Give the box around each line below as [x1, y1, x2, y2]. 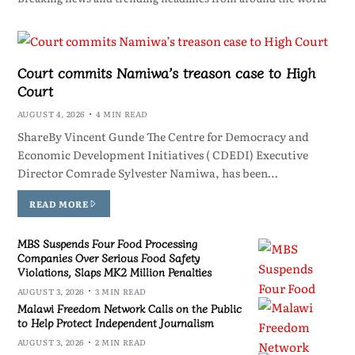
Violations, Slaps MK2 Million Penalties [17, 263, 212, 280]
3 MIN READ [95, 284, 147, 297]
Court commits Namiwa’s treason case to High [17, 62, 315, 83]
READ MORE [29, 197, 89, 210]
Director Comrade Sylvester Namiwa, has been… [17, 165, 277, 181]
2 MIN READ [95, 336, 147, 349]
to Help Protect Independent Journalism [17, 315, 214, 331]
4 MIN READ [96, 108, 148, 120]
